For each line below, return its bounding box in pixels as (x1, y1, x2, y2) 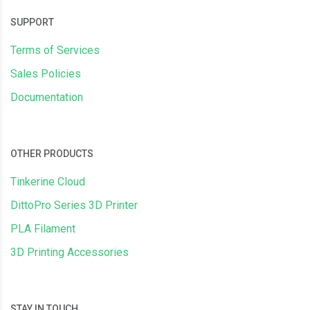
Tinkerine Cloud (10, 175, 85, 188)
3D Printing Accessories (10, 246, 129, 259)
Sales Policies (10, 67, 81, 80)
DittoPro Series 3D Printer (10, 199, 138, 212)
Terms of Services (10, 44, 100, 57)
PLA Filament (10, 222, 75, 235)
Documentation (10, 91, 83, 104)
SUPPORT (10, 17, 54, 28)
